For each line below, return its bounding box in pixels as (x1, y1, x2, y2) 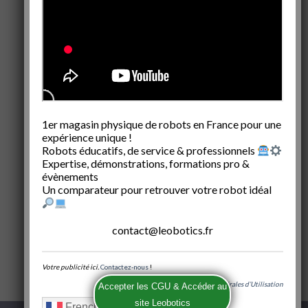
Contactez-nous (100, 262, 148, 271)
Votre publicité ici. (41, 262, 99, 271)
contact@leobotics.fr (111, 223, 213, 237)
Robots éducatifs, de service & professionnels (41, 144, 257, 157)
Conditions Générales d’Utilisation (177, 279, 283, 288)
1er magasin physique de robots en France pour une (41, 118, 281, 131)
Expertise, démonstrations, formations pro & (41, 157, 250, 170)
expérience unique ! (41, 131, 132, 144)
